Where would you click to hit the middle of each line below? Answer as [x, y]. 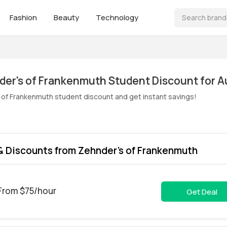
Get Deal [202, 192]
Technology [117, 17]
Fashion [24, 17]
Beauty [67, 17]
